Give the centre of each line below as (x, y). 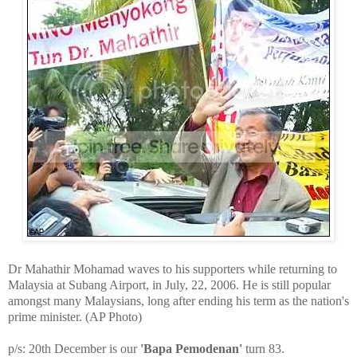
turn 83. (265, 348)
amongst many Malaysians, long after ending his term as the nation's (178, 300)
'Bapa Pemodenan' (193, 348)
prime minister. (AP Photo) (75, 316)
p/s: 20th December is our (74, 348)
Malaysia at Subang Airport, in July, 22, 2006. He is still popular (169, 284)
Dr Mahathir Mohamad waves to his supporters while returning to (173, 269)
